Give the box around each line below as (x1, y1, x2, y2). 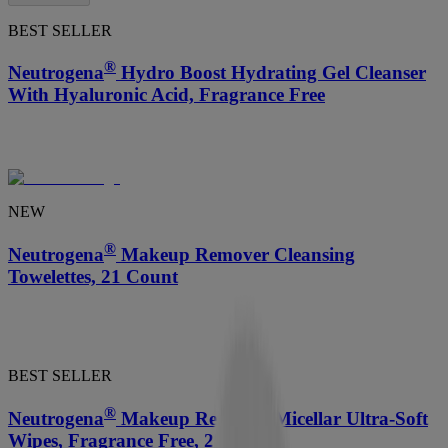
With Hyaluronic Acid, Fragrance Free (8, 84, 325, 106)
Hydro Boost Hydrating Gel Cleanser (116, 62, 426, 84)
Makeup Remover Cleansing (116, 244, 355, 266)
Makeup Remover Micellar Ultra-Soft (116, 407, 428, 429)
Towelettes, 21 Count (8, 266, 178, 288)
